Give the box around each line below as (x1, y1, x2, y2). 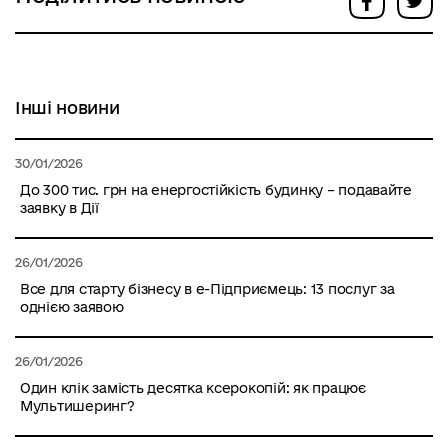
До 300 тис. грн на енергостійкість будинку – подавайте (20, 181, 412, 198)
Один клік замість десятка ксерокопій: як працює (20, 379, 366, 396)
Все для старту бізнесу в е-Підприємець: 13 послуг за (20, 280, 395, 297)
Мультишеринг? (20, 397, 135, 414)
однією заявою (20, 298, 124, 315)
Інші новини (15, 97, 120, 117)
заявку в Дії (20, 199, 99, 216)
